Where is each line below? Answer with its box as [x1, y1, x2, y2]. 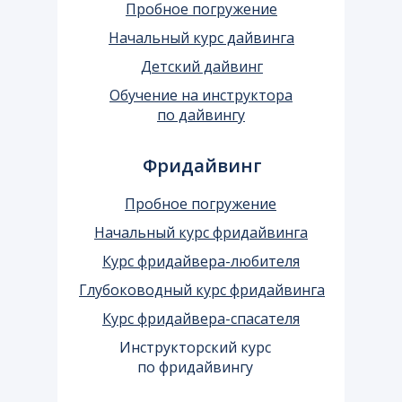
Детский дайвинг [141, 56, 263, 76]
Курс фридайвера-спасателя [102, 308, 300, 328]
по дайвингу [157, 104, 245, 125]
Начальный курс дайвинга [109, 27, 294, 48]
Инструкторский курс [118, 336, 271, 357]
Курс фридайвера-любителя [102, 250, 300, 271]
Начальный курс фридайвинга [94, 222, 308, 242]
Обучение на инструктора [109, 84, 293, 105]
